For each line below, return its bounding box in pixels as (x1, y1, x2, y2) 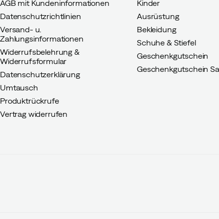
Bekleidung (137, 25, 176, 34)
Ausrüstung (137, 12, 179, 21)
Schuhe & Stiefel (137, 38, 196, 47)
